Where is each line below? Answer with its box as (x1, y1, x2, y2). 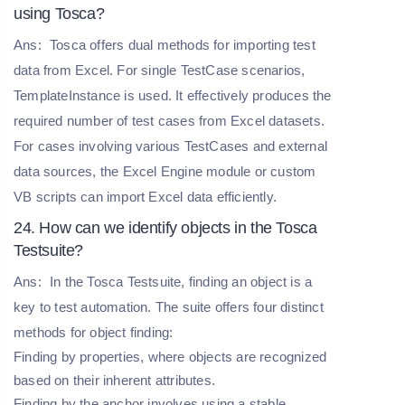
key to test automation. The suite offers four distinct (14, 299, 324, 316)
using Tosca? (14, 5, 105, 24)
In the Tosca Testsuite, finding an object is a (45, 274, 313, 290)
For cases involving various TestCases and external (14, 138, 328, 155)
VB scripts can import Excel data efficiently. (14, 189, 277, 205)
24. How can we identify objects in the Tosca (14, 219, 317, 238)
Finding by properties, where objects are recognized (14, 349, 327, 365)
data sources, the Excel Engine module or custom (14, 164, 316, 180)
